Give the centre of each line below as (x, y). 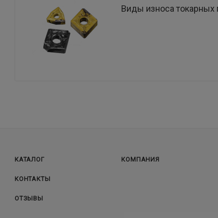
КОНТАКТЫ (33, 179)
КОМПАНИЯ (140, 160)
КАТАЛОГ (30, 160)
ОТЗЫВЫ (29, 199)
